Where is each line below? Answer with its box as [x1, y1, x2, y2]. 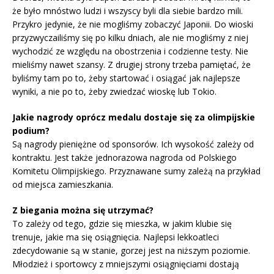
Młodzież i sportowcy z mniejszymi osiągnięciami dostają [12, 258, 239, 270]
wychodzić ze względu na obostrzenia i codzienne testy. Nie [12, 45, 248, 57]
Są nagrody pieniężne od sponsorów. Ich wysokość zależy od [12, 138, 254, 150]
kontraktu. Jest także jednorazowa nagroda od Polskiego [12, 152, 237, 164]
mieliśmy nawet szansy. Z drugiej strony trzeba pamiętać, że [12, 59, 251, 71]
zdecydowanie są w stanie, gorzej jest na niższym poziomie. [12, 245, 250, 257]
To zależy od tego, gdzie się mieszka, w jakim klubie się [12, 218, 232, 230]
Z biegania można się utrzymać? [12, 204, 154, 217]
